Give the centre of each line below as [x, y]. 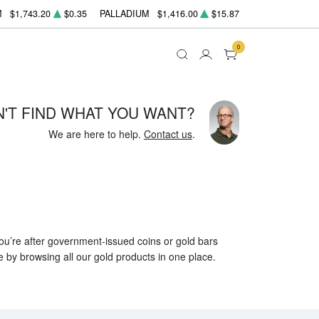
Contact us [168, 134]
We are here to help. [96, 134]
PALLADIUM [125, 14]
